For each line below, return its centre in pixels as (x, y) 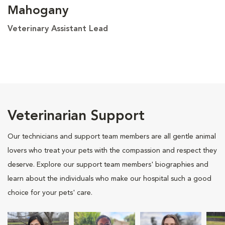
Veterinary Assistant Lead (58, 29)
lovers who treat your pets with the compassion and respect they (112, 150)
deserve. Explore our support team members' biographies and (108, 164)
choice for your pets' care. (50, 193)
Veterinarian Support (76, 116)
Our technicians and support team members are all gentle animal (112, 136)
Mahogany (38, 11)
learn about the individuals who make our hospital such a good (109, 179)
